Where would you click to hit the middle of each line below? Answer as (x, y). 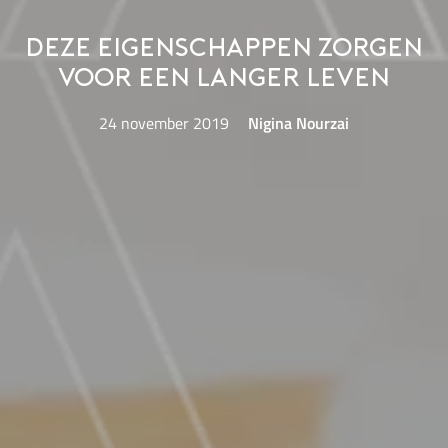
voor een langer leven (224, 80)
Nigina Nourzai (299, 123)
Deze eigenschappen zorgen (224, 50)
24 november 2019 (163, 123)
